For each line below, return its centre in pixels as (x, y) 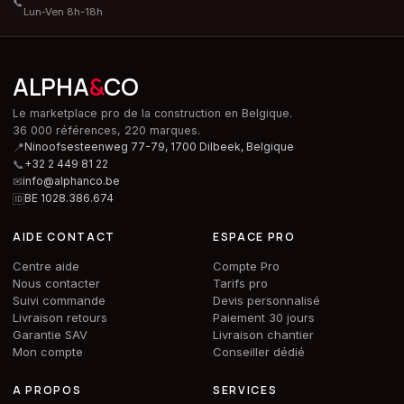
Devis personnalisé (266, 300)
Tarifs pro (240, 283)
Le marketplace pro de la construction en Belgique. (152, 113)
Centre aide (46, 266)
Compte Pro (246, 266)
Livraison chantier (263, 334)
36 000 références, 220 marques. (106, 130)
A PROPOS (47, 390)
